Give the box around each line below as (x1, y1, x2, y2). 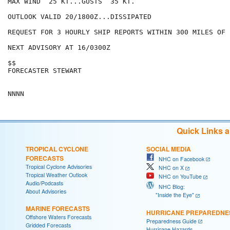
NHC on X (154, 164, 184, 172)
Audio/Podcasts (26, 179, 63, 187)
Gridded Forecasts (26, 221, 71, 229)
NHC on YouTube (154, 172, 202, 181)
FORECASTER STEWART (8, 67, 82, 75)
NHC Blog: (154, 182, 185, 190)
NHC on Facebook (154, 155, 204, 163)
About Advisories (26, 187, 66, 195)
